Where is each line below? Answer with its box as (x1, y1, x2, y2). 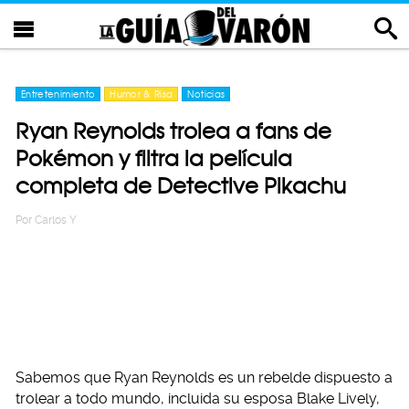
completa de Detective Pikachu (16, 173, 346, 199)
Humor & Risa (110, 89, 173, 100)
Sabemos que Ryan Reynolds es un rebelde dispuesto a (16, 369, 393, 386)
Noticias (187, 89, 225, 100)
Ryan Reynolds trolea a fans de (16, 118, 331, 144)
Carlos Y (35, 214, 77, 226)
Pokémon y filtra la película (16, 145, 292, 172)
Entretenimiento (21, 89, 96, 100)
